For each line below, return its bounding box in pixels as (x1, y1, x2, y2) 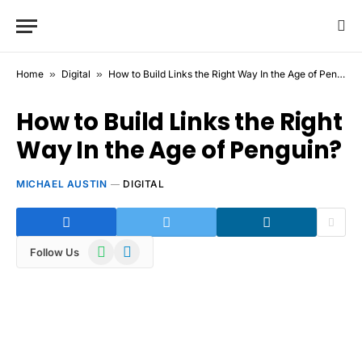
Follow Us (30, 245, 79, 259)
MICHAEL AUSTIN (16, 178, 107, 190)
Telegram (113, 240, 162, 254)
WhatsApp (87, 240, 144, 254)
